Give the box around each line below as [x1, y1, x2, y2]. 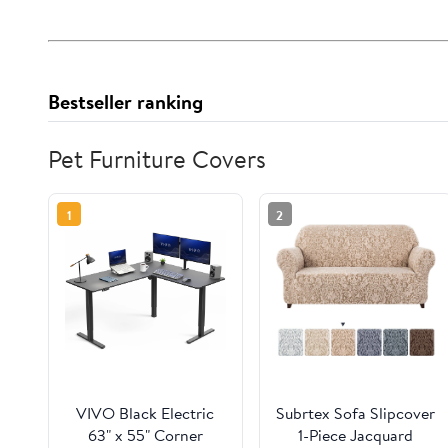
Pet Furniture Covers [48, 142, 266, 177]
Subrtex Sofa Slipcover [276, 402, 436, 425]
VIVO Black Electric [76, 402, 215, 425]
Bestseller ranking [48, 88, 203, 116]
